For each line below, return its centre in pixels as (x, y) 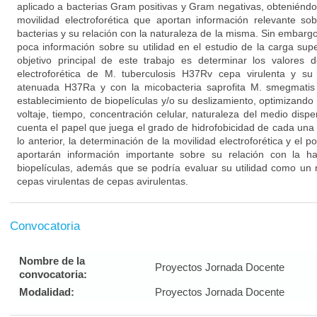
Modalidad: (47, 292)
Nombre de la (52, 261)
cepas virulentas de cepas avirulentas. (103, 181)
